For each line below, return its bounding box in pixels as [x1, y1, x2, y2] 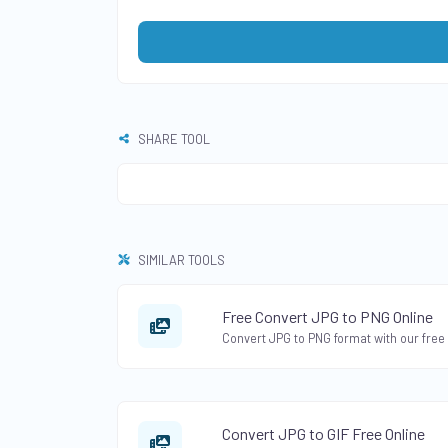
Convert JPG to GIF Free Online [222, 423, 425, 443]
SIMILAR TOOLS [135, 251, 225, 268]
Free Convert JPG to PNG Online [222, 306, 433, 326]
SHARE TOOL [135, 130, 210, 147]
